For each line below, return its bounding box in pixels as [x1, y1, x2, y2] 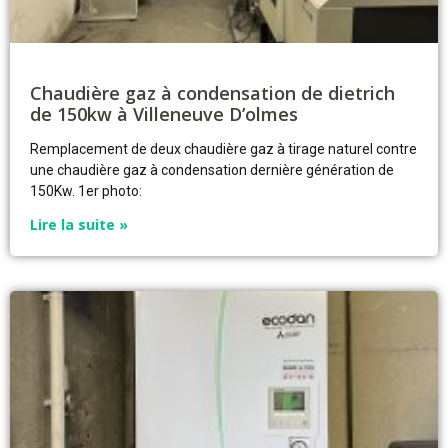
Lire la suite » [30, 214, 128, 234]
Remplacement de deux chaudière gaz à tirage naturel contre [30, 140, 417, 157]
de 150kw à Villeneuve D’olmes [30, 101, 298, 126]
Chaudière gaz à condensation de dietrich [30, 80, 395, 105]
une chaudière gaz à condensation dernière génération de [30, 161, 394, 178]
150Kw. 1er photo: [30, 182, 142, 199]
